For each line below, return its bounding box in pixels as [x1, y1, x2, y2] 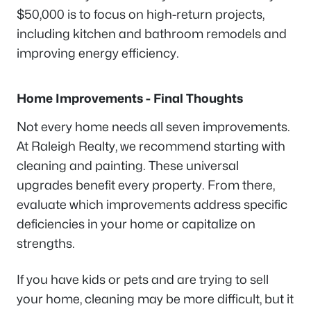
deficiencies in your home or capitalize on [17, 217, 255, 232]
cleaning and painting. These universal [17, 158, 239, 174]
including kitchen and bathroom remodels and [17, 26, 287, 42]
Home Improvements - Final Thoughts [17, 91, 246, 106]
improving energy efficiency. [17, 46, 182, 61]
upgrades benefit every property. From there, [17, 178, 275, 193]
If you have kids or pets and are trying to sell [17, 272, 269, 287]
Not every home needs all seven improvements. [17, 119, 290, 135]
